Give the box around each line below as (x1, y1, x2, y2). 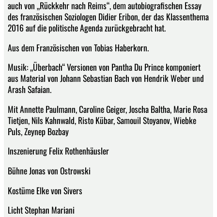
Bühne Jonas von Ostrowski (8, 164, 91, 177)
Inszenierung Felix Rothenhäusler (8, 144, 109, 157)
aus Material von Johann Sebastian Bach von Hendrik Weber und (8, 72, 204, 85)
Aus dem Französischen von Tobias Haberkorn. (8, 41, 149, 54)
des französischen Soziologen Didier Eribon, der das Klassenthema (8, 10, 209, 23)
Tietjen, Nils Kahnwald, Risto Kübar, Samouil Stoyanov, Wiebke (8, 113, 196, 126)
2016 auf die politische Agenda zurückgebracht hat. (8, 21, 166, 34)
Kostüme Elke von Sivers (8, 184, 82, 197)
